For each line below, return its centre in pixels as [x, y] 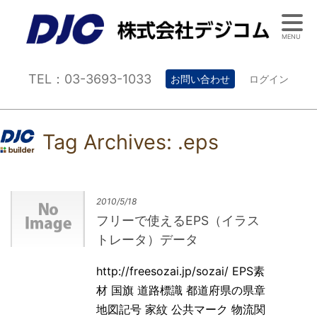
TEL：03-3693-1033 [90, 79]
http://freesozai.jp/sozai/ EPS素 [181, 271]
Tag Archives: [110, 142]
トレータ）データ [148, 240]
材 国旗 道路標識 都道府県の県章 [181, 290]
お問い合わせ [200, 79]
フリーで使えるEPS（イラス [178, 221]
